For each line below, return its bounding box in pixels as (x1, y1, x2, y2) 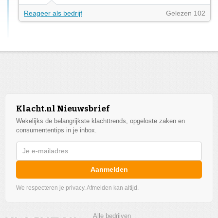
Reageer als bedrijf (24, 9, 82, 17)
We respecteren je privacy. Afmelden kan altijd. (16, 184, 139, 191)
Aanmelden (90, 165, 128, 173)
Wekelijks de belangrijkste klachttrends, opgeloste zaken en (16, 117, 185, 125)
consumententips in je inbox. (16, 126, 97, 134)
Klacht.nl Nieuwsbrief (16, 103, 109, 114)
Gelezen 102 (166, 9, 205, 17)
